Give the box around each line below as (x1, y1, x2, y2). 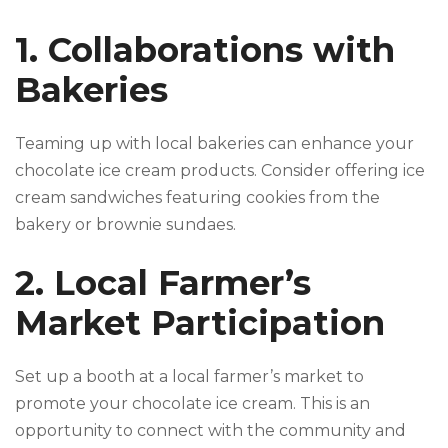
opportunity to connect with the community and (15, 421, 406, 441)
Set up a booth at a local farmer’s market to (15, 367, 364, 387)
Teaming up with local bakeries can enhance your (15, 134, 414, 154)
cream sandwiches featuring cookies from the (15, 188, 380, 208)
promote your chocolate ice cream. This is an (15, 394, 370, 414)
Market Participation (15, 302, 385, 345)
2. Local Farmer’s (15, 262, 311, 305)
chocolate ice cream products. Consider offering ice (15, 161, 425, 181)
